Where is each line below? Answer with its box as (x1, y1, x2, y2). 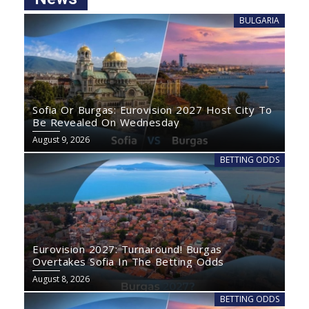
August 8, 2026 (32, 273, 90, 286)
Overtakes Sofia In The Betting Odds (32, 255, 224, 269)
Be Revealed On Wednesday (32, 115, 179, 130)
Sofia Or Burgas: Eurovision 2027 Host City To (32, 103, 272, 117)
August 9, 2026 (32, 134, 90, 146)
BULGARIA (239, 14, 279, 27)
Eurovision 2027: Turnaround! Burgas (32, 242, 222, 257)
